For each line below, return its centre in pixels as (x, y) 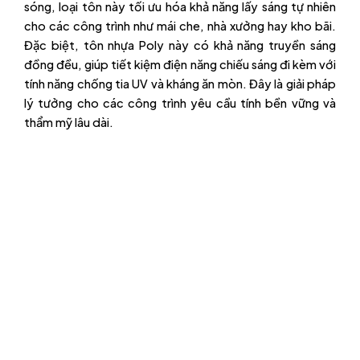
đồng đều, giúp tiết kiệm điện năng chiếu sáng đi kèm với (180, 64)
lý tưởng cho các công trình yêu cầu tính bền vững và (180, 102)
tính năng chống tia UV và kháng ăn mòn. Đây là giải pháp (180, 83)
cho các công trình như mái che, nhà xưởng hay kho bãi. (180, 25)
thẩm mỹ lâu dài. (69, 122)
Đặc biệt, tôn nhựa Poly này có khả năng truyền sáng (180, 45)
